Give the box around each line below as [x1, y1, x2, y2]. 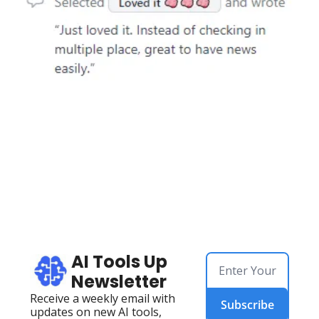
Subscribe [221, 297, 275, 313]
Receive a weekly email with [30, 291, 175, 307]
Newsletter [71, 270, 167, 294]
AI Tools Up [71, 250, 167, 274]
